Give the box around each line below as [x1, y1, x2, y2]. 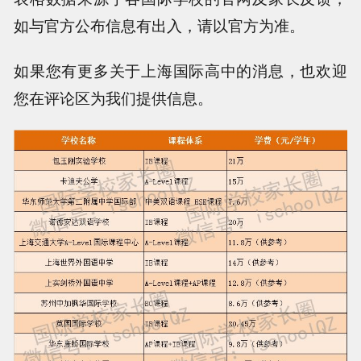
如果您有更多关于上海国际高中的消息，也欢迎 [14, 59, 347, 82]
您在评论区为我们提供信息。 [14, 86, 214, 110]
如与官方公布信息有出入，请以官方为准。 [14, 13, 305, 36]
